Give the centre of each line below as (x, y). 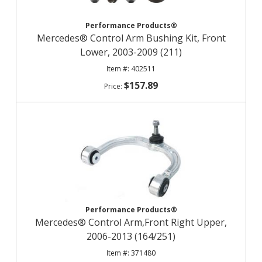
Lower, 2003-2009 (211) (131, 52)
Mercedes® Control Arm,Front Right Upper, (131, 222)
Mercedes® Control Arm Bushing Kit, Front (131, 38)
